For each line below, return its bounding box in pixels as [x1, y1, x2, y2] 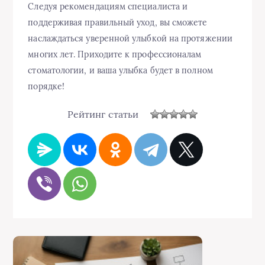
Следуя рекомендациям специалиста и [28, 1, 188, 12]
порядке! [28, 81, 65, 92]
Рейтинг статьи [67, 108, 139, 120]
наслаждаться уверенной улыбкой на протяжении [28, 33, 232, 44]
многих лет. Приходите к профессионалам [28, 49, 202, 60]
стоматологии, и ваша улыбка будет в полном [28, 65, 213, 76]
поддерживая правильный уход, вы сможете [28, 17, 208, 28]
